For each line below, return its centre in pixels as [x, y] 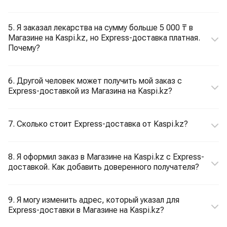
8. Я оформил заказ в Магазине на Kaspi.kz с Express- [106, 157]
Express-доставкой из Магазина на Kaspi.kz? [90, 91]
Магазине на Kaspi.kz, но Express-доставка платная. [104, 38]
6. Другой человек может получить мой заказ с [95, 81]
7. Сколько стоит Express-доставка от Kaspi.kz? [98, 124]
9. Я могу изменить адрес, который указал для [94, 200]
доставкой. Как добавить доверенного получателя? [104, 167]
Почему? [24, 48]
